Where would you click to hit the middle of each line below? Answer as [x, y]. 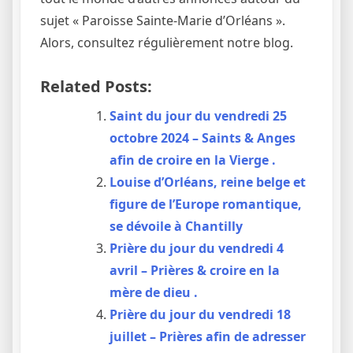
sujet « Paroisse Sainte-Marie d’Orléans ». [163, 20]
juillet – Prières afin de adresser [208, 336]
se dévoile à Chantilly [176, 226]
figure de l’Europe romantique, [206, 204]
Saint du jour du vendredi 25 [198, 116]
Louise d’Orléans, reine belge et [208, 182]
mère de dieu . [154, 292]
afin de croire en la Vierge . [193, 160]
